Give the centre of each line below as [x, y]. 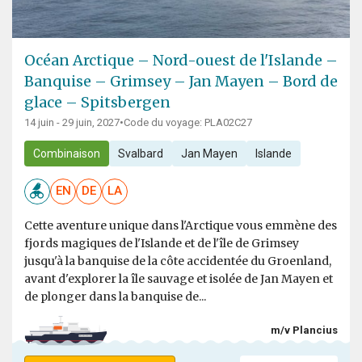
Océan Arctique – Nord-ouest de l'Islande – [181, 60]
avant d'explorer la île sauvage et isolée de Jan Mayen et [179, 278]
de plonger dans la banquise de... [115, 296]
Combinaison [66, 153]
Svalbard [140, 153]
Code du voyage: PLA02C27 [188, 122]
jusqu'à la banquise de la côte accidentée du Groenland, [178, 261]
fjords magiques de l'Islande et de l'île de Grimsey [162, 243]
